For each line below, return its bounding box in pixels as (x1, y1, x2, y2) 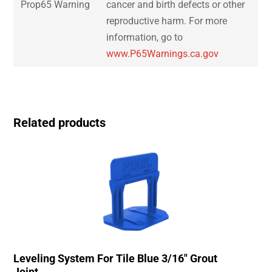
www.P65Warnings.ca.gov (106, 48, 219, 60)
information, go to (106, 32, 183, 44)
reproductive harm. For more (106, 15, 228, 27)
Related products (13, 115, 106, 131)
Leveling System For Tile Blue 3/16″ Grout (13, 252, 218, 265)
